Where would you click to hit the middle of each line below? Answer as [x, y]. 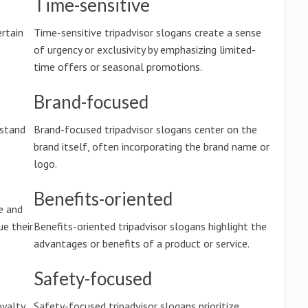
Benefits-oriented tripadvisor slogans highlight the [150, 226]
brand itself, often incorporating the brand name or [151, 146]
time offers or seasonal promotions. [118, 67]
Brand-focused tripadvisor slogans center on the [145, 129]
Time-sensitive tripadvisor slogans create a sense [147, 32]
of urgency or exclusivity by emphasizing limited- [144, 49]
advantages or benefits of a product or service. [141, 243]
